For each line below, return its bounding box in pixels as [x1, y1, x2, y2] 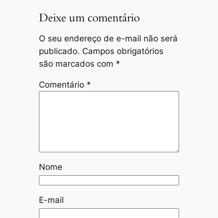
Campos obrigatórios [82, 46, 163, 56]
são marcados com [38, 59, 116, 69]
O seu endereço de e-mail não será [38, 34, 178, 44]
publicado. [38, 46, 80, 56]
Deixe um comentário [38, 10, 140, 25]
